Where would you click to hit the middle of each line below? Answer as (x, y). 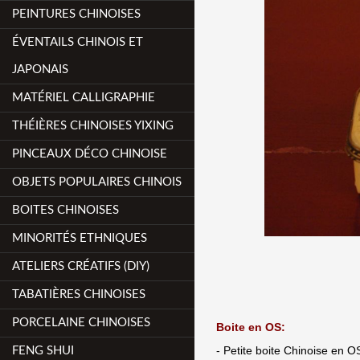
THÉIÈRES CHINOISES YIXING (93, 126)
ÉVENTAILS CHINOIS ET (78, 42)
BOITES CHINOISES (66, 210)
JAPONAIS (41, 70)
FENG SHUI (43, 351)
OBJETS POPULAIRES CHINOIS (97, 182)
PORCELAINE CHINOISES (82, 323)
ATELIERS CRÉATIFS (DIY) (81, 266)
